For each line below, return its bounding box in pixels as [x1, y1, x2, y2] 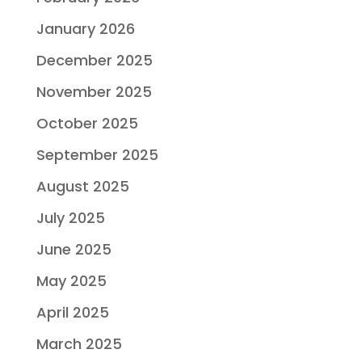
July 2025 [36, 207, 105, 228]
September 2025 [36, 144, 158, 165]
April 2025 [36, 301, 109, 322]
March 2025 [36, 333, 122, 354]
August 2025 [36, 175, 129, 196]
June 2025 [36, 238, 112, 259]
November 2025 [36, 81, 152, 102]
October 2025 [36, 112, 138, 133]
